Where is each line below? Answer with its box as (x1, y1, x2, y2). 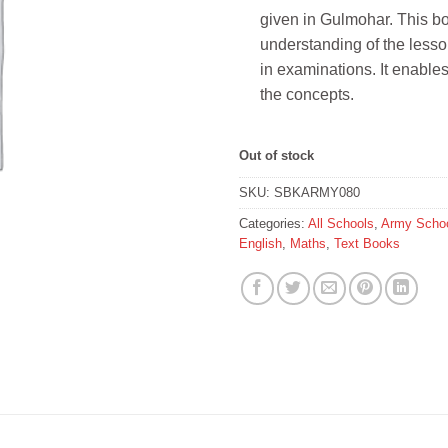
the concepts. (259, 85, 354, 103)
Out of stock (239, 148, 314, 164)
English (239, 236, 282, 252)
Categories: (239, 216, 308, 232)
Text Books (334, 236, 400, 252)
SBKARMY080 (274, 185, 360, 201)
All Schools (308, 216, 374, 232)
